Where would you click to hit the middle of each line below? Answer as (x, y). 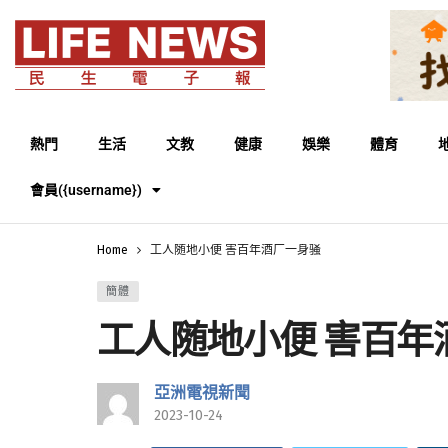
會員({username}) (86, 189)
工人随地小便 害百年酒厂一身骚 (235, 249)
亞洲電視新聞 (202, 392)
